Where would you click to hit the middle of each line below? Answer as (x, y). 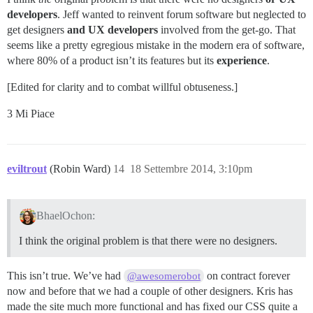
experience (242, 61)
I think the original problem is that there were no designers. (148, 241)
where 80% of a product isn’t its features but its (112, 61)
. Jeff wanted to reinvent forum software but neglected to (182, 15)
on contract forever (247, 276)
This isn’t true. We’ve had (65, 276)
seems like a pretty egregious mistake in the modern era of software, (156, 45)
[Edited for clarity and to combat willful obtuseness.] (122, 87)
